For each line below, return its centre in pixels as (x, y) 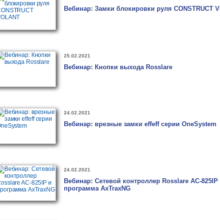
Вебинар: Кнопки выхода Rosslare (118, 67)
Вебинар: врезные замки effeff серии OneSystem (140, 124)
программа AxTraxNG (97, 188)
